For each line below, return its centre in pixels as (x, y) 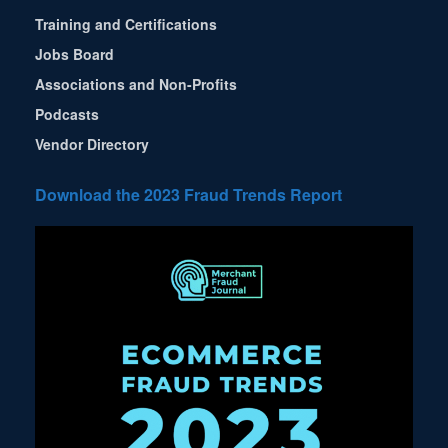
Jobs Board (74, 54)
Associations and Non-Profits (136, 84)
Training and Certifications (126, 24)
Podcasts (67, 114)
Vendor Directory (92, 144)
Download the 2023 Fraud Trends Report (188, 195)
